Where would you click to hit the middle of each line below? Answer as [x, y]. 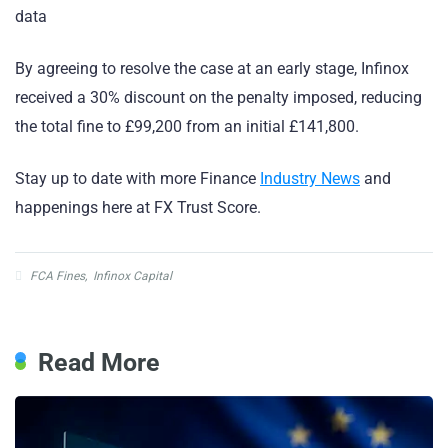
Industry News [310, 178]
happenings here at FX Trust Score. [138, 207]
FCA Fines [57, 275]
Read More [99, 362]
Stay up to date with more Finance [137, 178]
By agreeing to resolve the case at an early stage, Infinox [212, 68]
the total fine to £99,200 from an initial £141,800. [187, 126]
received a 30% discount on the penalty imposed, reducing [218, 97]
